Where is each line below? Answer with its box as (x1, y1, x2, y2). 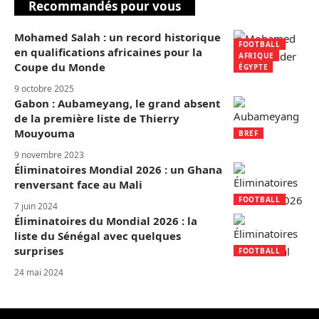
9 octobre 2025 (14, 83, 74, 95)
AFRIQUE (239, 51, 274, 61)
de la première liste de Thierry (14, 111, 179, 125)
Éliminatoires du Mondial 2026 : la (14, 214, 197, 228)
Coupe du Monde (14, 60, 105, 74)
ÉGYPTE (239, 62, 268, 72)
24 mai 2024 (14, 266, 63, 278)
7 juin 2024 (14, 200, 58, 212)
